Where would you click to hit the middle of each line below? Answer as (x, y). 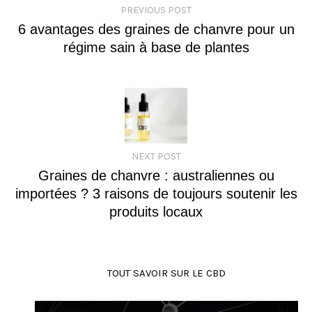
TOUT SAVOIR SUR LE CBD (166, 273)
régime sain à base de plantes (156, 47)
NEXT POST (156, 156)
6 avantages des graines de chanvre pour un (156, 29)
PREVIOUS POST (156, 10)
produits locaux (156, 212)
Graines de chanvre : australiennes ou (156, 175)
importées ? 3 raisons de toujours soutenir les (156, 194)
